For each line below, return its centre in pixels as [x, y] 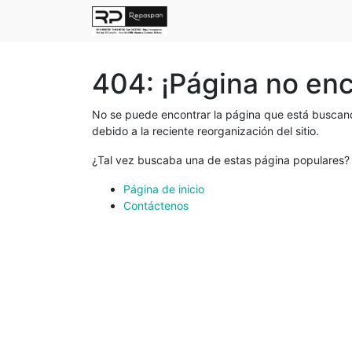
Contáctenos [156, 205]
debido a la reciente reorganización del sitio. [205, 131]
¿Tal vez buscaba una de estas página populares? [221, 160]
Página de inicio [164, 189]
